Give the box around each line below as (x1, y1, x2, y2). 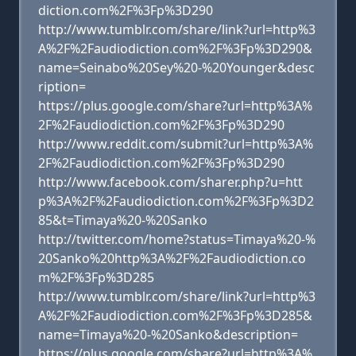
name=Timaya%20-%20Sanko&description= (38, 326, 298, 343)
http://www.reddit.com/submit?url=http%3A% (38, 135, 313, 153)
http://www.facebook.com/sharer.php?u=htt (38, 173, 303, 191)
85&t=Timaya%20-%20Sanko (38, 211, 207, 229)
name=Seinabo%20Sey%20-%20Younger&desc (38, 59, 315, 76)
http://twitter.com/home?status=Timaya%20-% (38, 230, 315, 248)
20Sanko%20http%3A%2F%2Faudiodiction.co (38, 250, 306, 267)
